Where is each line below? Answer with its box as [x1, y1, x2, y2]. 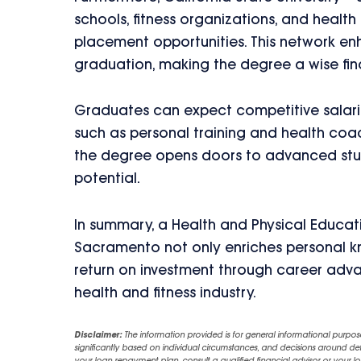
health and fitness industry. [74, 287, 256, 301]
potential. [74, 172, 140, 187]
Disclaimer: [74, 331, 122, 340]
